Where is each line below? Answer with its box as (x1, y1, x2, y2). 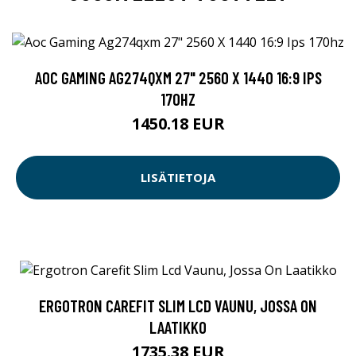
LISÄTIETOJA (141, 169, 215, 186)
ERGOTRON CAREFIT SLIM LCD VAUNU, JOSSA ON (39, 295, 317, 315)
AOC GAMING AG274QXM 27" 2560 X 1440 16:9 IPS (34, 67, 322, 87)
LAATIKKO (149, 316, 207, 337)
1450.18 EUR (131, 112, 225, 134)
